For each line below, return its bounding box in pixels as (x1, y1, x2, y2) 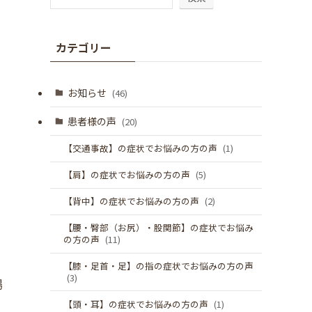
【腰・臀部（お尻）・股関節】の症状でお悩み (63, 221, 253, 235)
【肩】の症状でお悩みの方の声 (63, 168, 192, 182)
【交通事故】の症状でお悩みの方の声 (63, 141, 219, 155)
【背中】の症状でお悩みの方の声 (63, 194, 201, 208)
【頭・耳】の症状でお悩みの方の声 (63, 297, 210, 311)
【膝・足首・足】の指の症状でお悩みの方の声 (63, 258, 253, 272)
